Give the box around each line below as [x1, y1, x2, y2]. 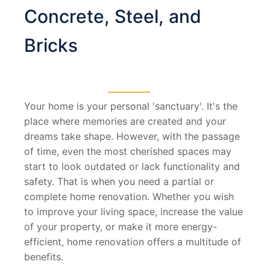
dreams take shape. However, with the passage [24, 130, 240, 142]
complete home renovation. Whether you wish [24, 190, 234, 202]
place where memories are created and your [24, 115, 226, 127]
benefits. [24, 250, 63, 263]
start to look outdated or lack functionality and [24, 160, 240, 172]
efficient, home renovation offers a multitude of [24, 235, 241, 248]
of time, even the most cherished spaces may [24, 145, 231, 157]
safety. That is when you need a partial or [24, 175, 214, 187]
